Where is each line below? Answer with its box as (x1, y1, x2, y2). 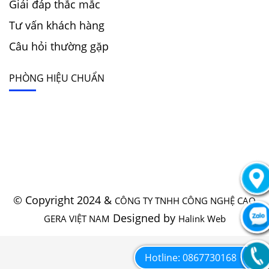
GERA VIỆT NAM (43, 213, 110, 225)
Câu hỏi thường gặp (9, 39, 109, 54)
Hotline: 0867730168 (145, 251, 237, 264)
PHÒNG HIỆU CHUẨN (9, 71, 104, 85)
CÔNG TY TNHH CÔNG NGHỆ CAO (115, 195, 256, 207)
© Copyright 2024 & (13, 193, 115, 208)
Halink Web (178, 213, 226, 225)
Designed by (109, 211, 178, 226)
